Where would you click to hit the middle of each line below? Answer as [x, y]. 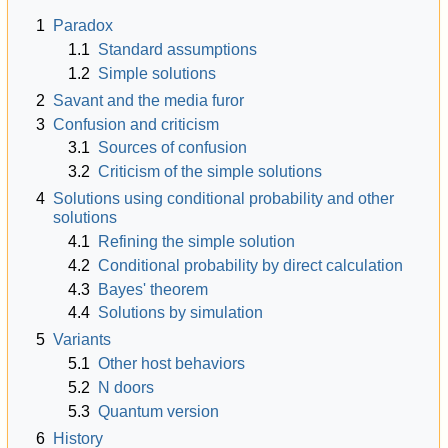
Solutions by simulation [181, 313]
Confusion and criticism [136, 124]
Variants [82, 340]
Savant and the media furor [149, 100]
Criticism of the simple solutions [210, 172]
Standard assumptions [178, 49]
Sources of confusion [173, 148]
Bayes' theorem [153, 289]
